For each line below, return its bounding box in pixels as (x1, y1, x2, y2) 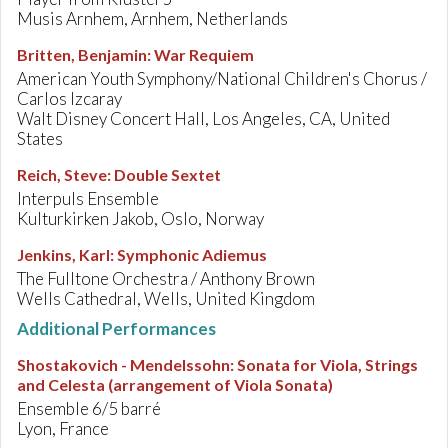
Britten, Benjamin (17, 45, 147, 64)
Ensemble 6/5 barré (17, 398, 161, 419)
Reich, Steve (17, 165, 107, 184)
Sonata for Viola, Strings (237, 355, 418, 374)
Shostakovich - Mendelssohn (17, 355, 230, 374)
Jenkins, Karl (17, 245, 110, 264)
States (17, 128, 63, 149)
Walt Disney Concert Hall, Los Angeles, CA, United (17, 108, 390, 129)
